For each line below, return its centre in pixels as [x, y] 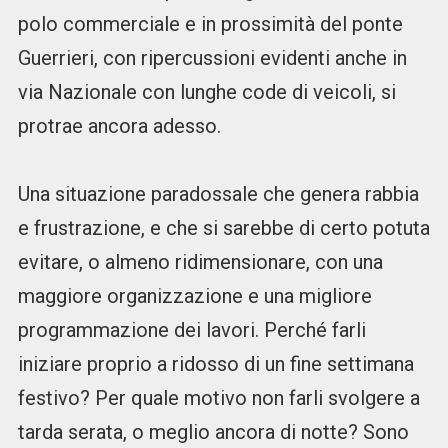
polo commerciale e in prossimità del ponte [210, 24]
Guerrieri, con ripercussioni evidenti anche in [212, 58]
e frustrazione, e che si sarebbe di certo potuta [223, 228]
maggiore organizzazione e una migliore [194, 296]
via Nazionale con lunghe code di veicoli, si [206, 92]
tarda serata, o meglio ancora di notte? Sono [213, 432]
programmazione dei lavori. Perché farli [191, 330]
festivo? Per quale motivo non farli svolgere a [218, 398]
